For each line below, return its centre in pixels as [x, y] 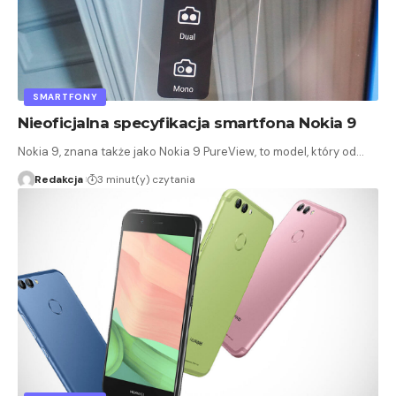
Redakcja [58, 179]
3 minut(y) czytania [146, 179]
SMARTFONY [65, 96]
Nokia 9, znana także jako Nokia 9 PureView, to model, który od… [191, 151]
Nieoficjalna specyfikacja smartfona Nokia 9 [187, 122]
